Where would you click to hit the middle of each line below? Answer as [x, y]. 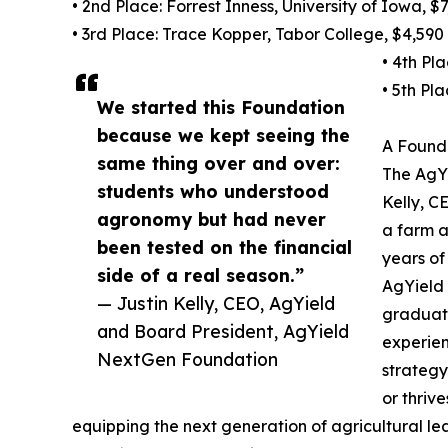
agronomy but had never [211, 219]
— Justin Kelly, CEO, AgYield [216, 303]
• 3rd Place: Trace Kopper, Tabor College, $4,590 [258, 34]
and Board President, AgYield [223, 331]
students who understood [213, 191]
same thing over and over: [218, 163]
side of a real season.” [200, 275]
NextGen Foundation [187, 359]
